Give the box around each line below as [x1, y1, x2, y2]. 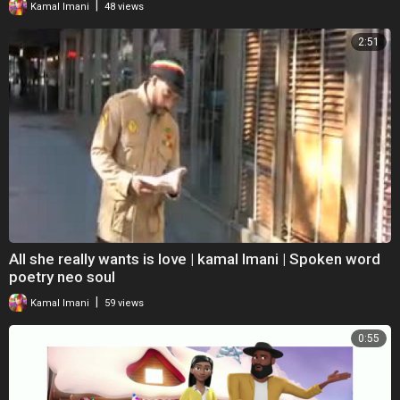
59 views [104, 297, 144, 310]
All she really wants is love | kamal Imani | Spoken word [9, 250, 380, 269]
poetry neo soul [9, 268, 115, 287]
